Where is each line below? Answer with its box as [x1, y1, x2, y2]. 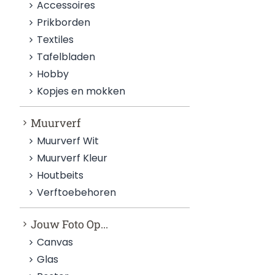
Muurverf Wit [37, 134, 99, 148]
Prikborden [37, 15, 91, 29]
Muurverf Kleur [37, 151, 108, 165]
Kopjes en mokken [37, 84, 126, 98]
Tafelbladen [37, 50, 96, 64]
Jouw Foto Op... [31, 217, 109, 231]
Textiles [37, 33, 74, 47]
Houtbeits [37, 168, 84, 182]
